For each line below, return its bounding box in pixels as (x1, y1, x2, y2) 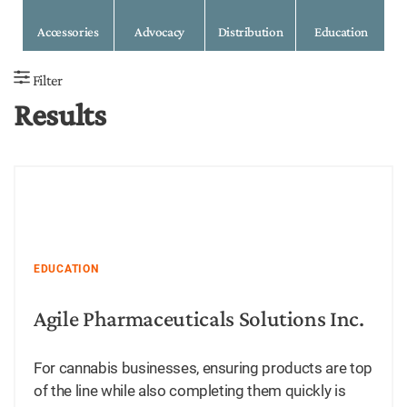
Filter (30, 72, 63, 89)
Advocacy (134, 25, 185, 39)
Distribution (217, 25, 283, 39)
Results (14, 97, 106, 133)
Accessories (37, 25, 99, 39)
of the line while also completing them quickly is (34, 381, 346, 400)
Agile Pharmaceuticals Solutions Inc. (34, 306, 364, 332)
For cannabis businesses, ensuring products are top (34, 358, 373, 377)
